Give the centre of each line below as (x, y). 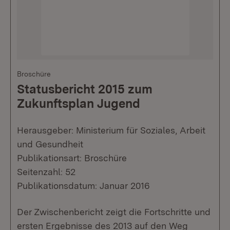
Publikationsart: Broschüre (72, 158)
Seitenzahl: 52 (46, 172)
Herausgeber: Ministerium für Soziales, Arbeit (111, 130)
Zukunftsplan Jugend (79, 103)
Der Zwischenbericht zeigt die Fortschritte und (114, 212)
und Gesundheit (50, 144)
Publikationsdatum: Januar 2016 (83, 186)
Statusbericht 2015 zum (85, 89)
